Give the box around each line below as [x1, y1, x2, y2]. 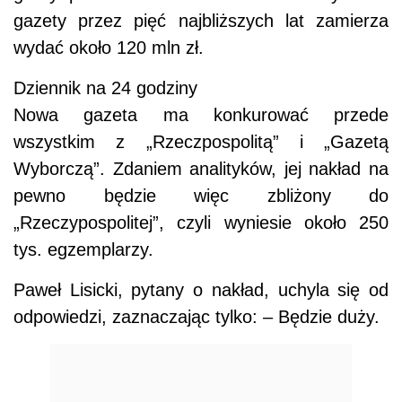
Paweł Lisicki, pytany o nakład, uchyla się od [13, 280, 389, 301]
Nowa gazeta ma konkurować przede [13, 105, 389, 126]
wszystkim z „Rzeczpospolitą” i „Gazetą [13, 132, 389, 153]
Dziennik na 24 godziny [13, 78, 197, 99]
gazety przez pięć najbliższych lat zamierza [13, 11, 389, 31]
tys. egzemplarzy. [13, 240, 153, 260]
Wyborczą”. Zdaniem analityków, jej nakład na [13, 159, 389, 179]
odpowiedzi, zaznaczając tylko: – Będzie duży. [13, 307, 380, 328]
